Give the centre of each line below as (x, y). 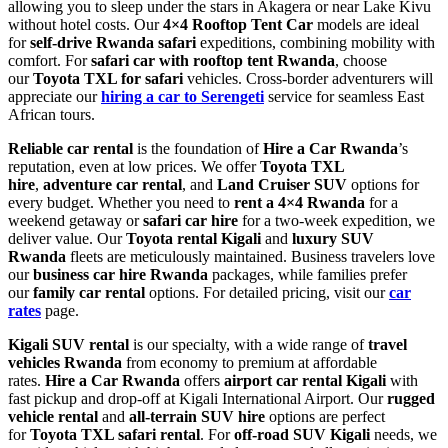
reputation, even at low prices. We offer (134, 166)
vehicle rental (53, 416)
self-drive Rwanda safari (113, 42)
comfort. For (49, 60)
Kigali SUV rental (68, 344)
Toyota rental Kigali (193, 238)
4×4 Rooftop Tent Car (238, 24)
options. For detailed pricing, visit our (267, 292)
